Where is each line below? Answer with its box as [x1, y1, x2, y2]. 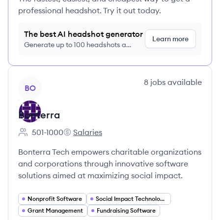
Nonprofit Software [27, 195, 82, 202]
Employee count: [18, 132, 79, 142]
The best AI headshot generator [24, 29, 143, 39]
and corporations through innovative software [18, 159, 188, 168]
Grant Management [27, 207, 83, 214]
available [165, 77, 202, 87]
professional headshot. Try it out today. [18, 5, 161, 15]
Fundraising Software [97, 207, 156, 214]
